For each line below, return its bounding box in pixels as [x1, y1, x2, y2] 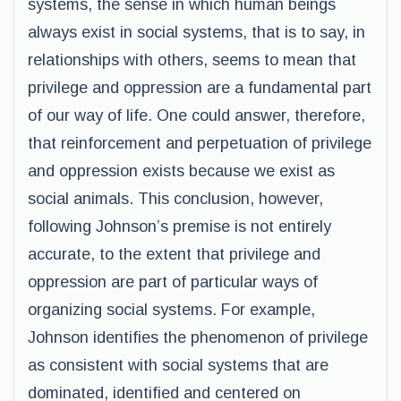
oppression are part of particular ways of [28, 273, 318, 291]
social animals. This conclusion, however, [28, 190, 323, 208]
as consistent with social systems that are [28, 356, 328, 374]
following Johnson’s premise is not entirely [28, 218, 331, 235]
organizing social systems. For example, [28, 301, 315, 319]
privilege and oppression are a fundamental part [28, 79, 371, 97]
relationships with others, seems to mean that [28, 51, 356, 69]
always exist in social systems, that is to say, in [28, 23, 365, 41]
